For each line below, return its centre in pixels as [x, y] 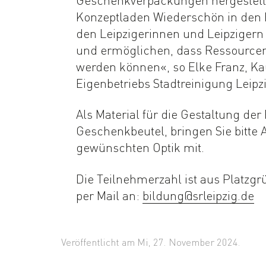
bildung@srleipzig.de [198, 195]
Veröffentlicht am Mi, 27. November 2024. [151, 242]
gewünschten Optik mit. [140, 148]
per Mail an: [109, 195]
